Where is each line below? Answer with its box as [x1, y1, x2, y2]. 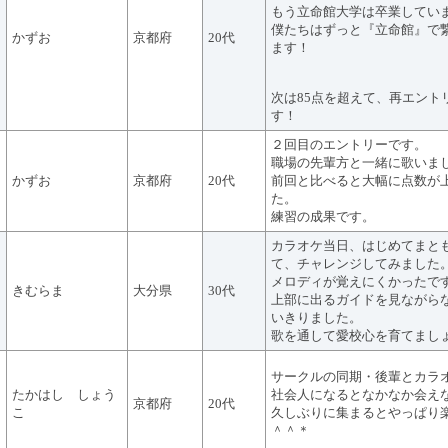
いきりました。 [271, 310, 362, 325]
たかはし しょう [12, 387, 116, 402]
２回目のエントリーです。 [271, 137, 427, 152]
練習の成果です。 [271, 209, 375, 224]
